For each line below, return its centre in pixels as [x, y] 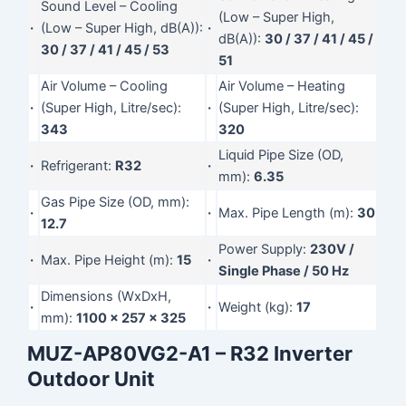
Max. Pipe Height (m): [109, 260]
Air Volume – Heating [282, 86]
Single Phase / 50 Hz [284, 271]
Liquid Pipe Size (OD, [281, 155]
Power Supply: [265, 249]
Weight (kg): [258, 307]
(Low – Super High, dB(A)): [122, 28]
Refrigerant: [78, 165]
